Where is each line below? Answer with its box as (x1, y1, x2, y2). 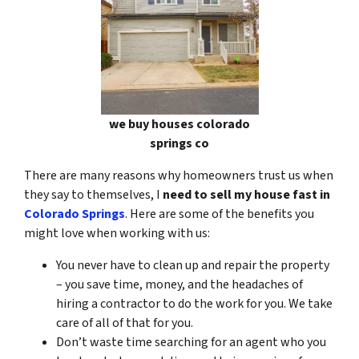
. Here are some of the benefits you (125, 204, 314, 223)
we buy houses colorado (109, 115, 250, 133)
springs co (150, 134, 209, 152)
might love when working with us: (24, 224, 210, 242)
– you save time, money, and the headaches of (56, 275, 303, 293)
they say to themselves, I (24, 185, 163, 204)
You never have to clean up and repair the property (56, 256, 329, 274)
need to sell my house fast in (163, 185, 330, 204)
